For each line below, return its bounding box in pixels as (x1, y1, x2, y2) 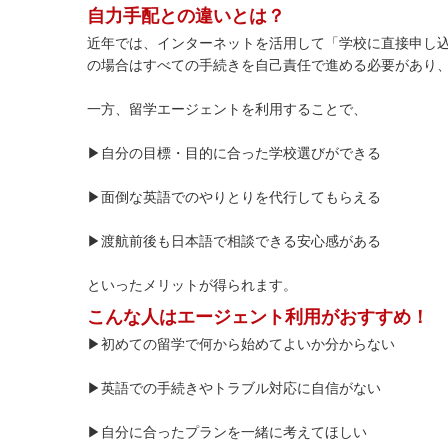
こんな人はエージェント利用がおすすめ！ (87, 307, 429, 328)
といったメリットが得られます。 (87, 277, 297, 294)
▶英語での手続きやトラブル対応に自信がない (87, 380, 381, 397)
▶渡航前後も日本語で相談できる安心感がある (87, 233, 381, 250)
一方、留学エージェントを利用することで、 (87, 101, 367, 118)
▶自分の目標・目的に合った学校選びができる (87, 145, 381, 162)
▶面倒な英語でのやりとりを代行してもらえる (87, 189, 381, 206)
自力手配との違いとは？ (87, 6, 285, 27)
